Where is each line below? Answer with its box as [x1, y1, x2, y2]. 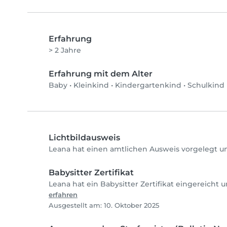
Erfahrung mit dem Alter [49, 69, 153, 79]
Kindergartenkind [115, 81, 181, 90]
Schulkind [187, 81, 224, 90]
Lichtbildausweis [49, 133, 120, 143]
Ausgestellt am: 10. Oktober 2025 [49, 202, 159, 210]
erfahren [49, 191, 78, 199]
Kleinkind [73, 81, 109, 90]
